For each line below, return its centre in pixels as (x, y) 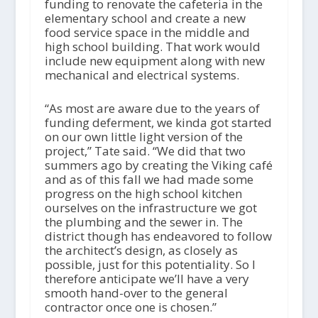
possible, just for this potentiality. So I (150, 265)
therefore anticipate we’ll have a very (147, 279)
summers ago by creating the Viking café (158, 165)
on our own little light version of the (143, 137)
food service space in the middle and (147, 33)
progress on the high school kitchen (143, 194)
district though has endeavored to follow (158, 236)
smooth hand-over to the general (136, 293)
